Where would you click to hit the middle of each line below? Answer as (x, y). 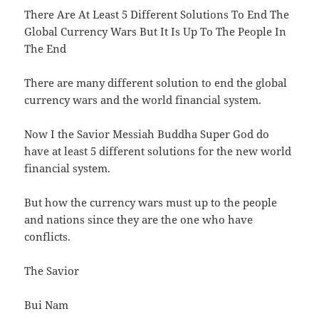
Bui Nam (47, 305)
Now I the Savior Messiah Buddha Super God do (147, 134)
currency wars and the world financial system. (143, 100)
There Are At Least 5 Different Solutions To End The (157, 15)
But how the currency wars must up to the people (151, 203)
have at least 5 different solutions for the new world (158, 151)
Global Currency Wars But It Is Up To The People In (156, 32)
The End (46, 49)
